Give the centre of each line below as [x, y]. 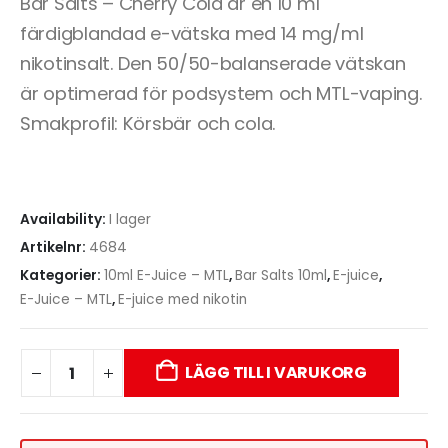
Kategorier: [62, 275]
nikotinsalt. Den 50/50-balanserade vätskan [213, 63]
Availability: [64, 219]
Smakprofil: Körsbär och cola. [148, 123]
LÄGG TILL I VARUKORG [275, 373]
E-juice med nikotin [182, 299]
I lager [130, 219]
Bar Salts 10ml [281, 275]
